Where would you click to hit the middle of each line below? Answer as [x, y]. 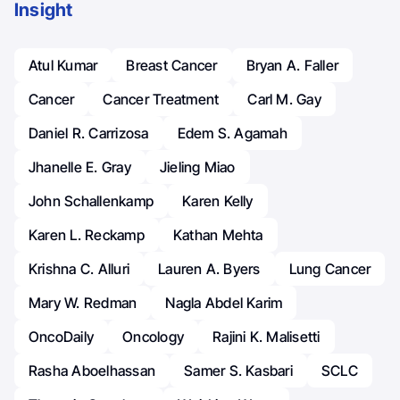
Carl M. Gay [284, 99]
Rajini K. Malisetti [267, 336]
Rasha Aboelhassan [92, 370]
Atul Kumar [63, 65]
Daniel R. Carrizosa [89, 133]
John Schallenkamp [92, 200]
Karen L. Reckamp [87, 234]
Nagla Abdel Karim [224, 302]
